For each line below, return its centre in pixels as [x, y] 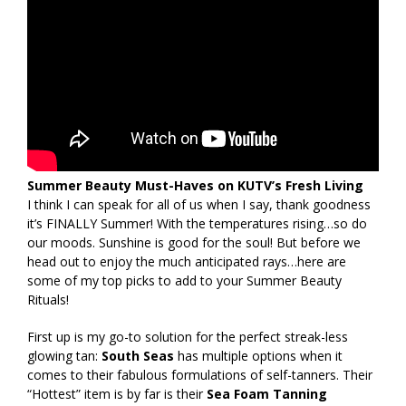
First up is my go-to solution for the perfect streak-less [188, 336]
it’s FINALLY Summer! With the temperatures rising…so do [197, 223]
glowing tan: [64, 355]
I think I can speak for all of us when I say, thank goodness [199, 204]
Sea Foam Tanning [267, 393]
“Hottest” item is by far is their [117, 393]
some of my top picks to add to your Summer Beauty [184, 280]
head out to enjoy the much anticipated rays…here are [187, 261]
